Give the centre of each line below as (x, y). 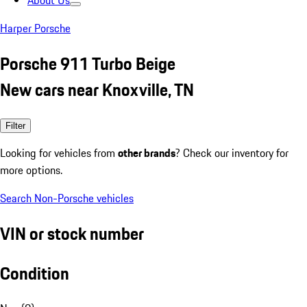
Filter (15, 125)
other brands (147, 152)
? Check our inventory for (232, 152)
